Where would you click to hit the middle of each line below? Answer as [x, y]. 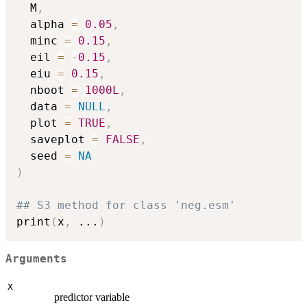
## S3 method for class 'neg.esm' [126, 206]
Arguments [36, 259]
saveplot [54, 140]
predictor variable [92, 297]
